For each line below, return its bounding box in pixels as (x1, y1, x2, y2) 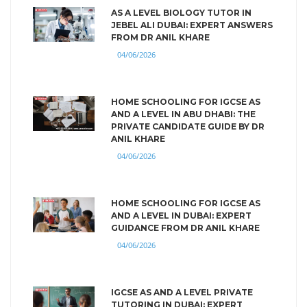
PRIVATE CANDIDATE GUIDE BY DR (111, 121, 265, 132)
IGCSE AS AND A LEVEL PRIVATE (111, 286, 253, 297)
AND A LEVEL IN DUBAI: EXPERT (111, 210, 251, 221)
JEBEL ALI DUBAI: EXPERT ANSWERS (111, 19, 273, 30)
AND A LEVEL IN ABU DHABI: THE (111, 108, 256, 119)
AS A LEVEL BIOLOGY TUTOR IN (111, 7, 251, 18)
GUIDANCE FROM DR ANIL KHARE (111, 222, 260, 233)
